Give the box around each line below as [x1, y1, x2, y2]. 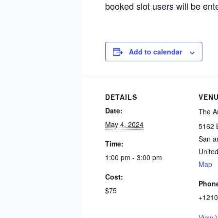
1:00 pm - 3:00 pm [105, 152, 162, 163]
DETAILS [105, 92, 137, 102]
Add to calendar [129, 47, 182, 57]
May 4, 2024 [105, 119, 144, 129]
